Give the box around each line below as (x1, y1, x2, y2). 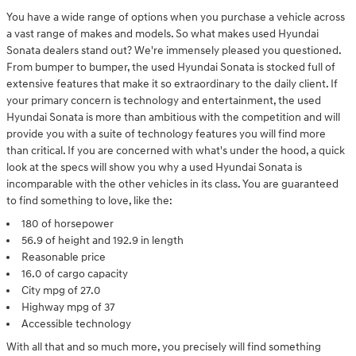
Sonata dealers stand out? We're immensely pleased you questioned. (6, 43, 341, 57)
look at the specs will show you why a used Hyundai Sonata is (6, 160, 302, 174)
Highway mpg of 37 (21, 300, 115, 314)
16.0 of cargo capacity (21, 266, 128, 281)
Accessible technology (21, 316, 131, 331)
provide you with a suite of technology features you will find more (6, 126, 326, 141)
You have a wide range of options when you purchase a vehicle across (6, 10, 345, 24)
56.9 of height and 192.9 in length (21, 233, 184, 247)
